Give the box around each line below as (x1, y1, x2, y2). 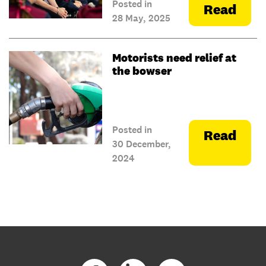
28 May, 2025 (112, 12, 170, 25)
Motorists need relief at (112, 50, 236, 65)
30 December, (112, 138, 171, 151)
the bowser (112, 64, 172, 78)
